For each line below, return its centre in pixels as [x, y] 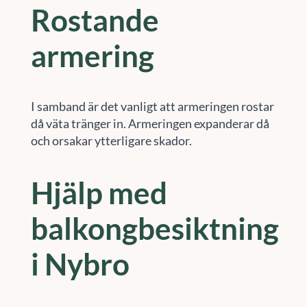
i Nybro [80, 263]
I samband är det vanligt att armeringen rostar [152, 107]
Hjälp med [99, 192]
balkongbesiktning [155, 228]
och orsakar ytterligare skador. [111, 141]
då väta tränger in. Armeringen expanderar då [150, 124]
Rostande [95, 20]
